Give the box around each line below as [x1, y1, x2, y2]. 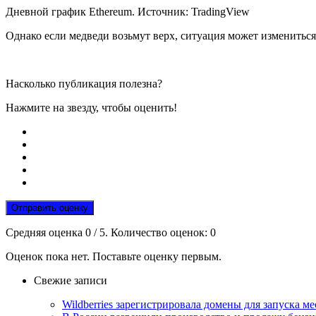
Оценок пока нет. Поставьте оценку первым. [6, 250, 221, 263]
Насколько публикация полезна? [6, 78, 162, 90]
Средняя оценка [6, 226, 85, 239]
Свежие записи [34, 274, 107, 287]
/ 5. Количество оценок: [91, 226, 210, 239]
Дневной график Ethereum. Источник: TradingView [6, 6, 250, 18]
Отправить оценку [11, 202, 88, 214]
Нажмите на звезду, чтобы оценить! [6, 102, 177, 114]
